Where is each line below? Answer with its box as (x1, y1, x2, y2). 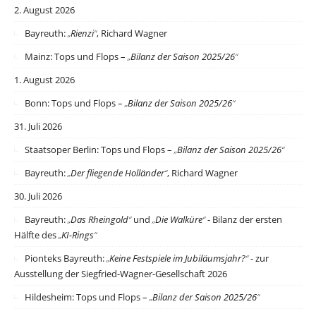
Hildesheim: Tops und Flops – (25, 291, 150, 304)
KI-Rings (61, 229, 94, 242)
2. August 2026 (14, 4, 75, 17)
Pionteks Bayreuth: (25, 252, 107, 265)
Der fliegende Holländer (71, 166, 164, 180)
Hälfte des (14, 229, 59, 242)
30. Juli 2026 (14, 190, 62, 203)
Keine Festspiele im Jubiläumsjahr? (109, 252, 245, 265)
